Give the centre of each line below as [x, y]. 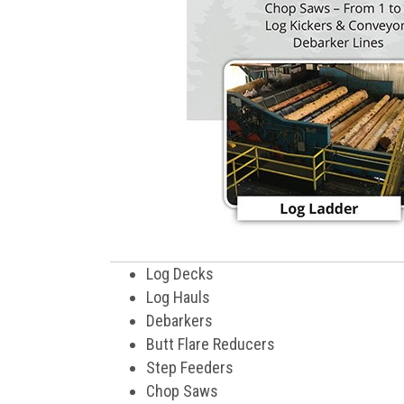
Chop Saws [182, 391]
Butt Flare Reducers [211, 344]
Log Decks [180, 274]
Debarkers [179, 321]
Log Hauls [178, 297]
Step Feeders [190, 367]
